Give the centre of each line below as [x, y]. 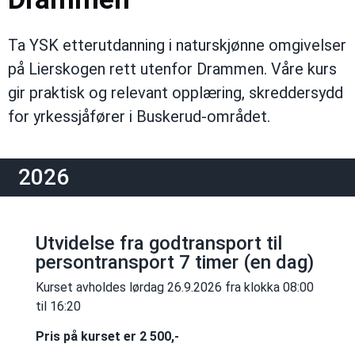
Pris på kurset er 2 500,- [107, 337]
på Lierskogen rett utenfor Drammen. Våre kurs [172, 69]
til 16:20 [58, 307]
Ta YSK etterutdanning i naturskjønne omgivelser [177, 46]
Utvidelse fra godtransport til [158, 244]
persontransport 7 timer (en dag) [174, 263]
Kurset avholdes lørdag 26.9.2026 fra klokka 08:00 [174, 288]
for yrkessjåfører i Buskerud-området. [139, 117]
